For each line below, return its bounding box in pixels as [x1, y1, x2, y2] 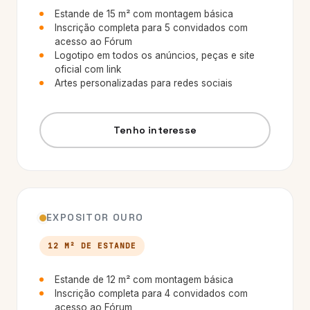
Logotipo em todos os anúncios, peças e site [55, 50, 255, 61]
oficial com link [55, 64, 121, 75]
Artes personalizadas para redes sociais [55, 77, 232, 89]
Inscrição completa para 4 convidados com [55, 288, 248, 299]
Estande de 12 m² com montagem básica [55, 274, 233, 285]
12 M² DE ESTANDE [48, 241, 136, 250]
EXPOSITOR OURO [46, 211, 144, 224]
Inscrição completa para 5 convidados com [55, 22, 248, 33]
